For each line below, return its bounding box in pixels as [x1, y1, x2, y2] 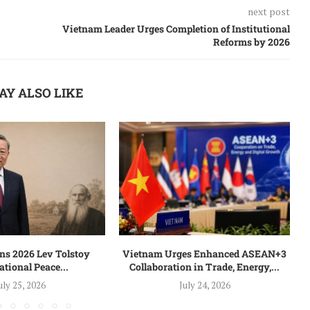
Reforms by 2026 [212, 35, 290, 48]
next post [247, 4, 290, 18]
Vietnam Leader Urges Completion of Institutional [62, 21, 290, 35]
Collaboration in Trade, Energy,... [129, 260, 280, 274]
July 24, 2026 [179, 279, 230, 292]
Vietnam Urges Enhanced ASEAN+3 [122, 247, 287, 261]
